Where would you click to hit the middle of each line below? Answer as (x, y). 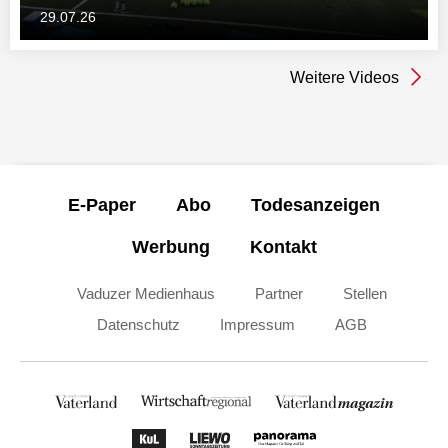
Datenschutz (138, 324)
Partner (278, 293)
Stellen (364, 293)
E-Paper (102, 204)
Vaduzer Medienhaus (145, 293)
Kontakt (283, 246)
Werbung (170, 246)
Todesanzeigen (315, 204)
